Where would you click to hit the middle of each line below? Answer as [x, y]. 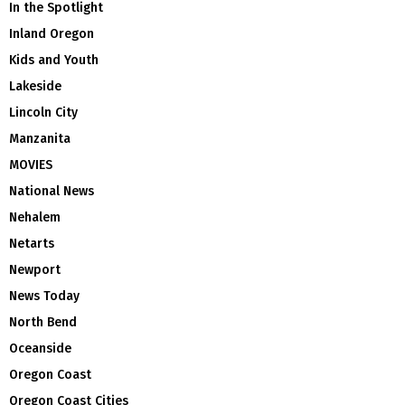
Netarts [32, 243]
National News [52, 191]
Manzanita [40, 138]
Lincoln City [43, 112]
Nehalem [35, 217]
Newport [35, 269]
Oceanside [40, 348]
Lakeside [35, 86]
